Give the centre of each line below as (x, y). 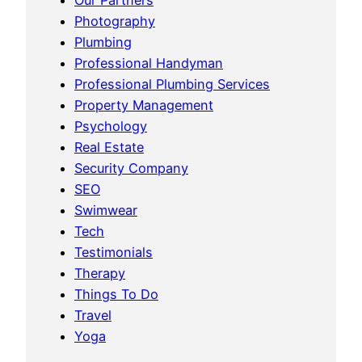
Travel (93, 315)
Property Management (144, 105)
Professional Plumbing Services (172, 84)
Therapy (100, 273)
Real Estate (109, 147)
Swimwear (106, 210)
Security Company (131, 168)
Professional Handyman (149, 63)
